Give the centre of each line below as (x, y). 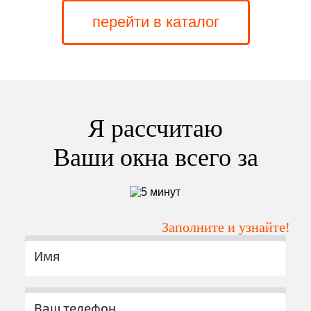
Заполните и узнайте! (226, 227)
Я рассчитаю (155, 129)
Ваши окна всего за (155, 158)
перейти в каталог (155, 22)
